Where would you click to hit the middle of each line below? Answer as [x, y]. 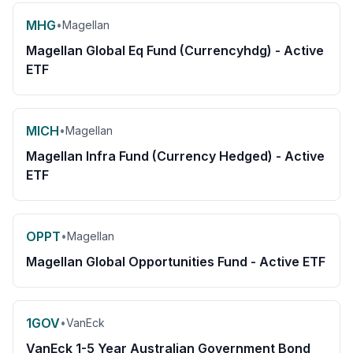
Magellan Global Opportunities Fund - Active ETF [176, 262]
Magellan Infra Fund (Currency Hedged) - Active [175, 156]
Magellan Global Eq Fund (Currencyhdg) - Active [175, 50]
